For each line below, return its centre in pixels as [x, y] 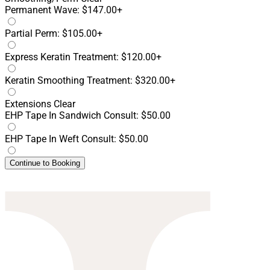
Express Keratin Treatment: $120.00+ [83, 57]
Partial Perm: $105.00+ [54, 34]
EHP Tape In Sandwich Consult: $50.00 [88, 116]
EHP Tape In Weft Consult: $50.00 [77, 139]
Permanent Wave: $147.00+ [64, 10]
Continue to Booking [45, 163]
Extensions [28, 104]
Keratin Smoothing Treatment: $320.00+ [90, 81]
